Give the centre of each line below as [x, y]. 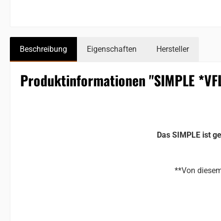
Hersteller [173, 49]
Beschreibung [43, 49]
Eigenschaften [112, 49]
